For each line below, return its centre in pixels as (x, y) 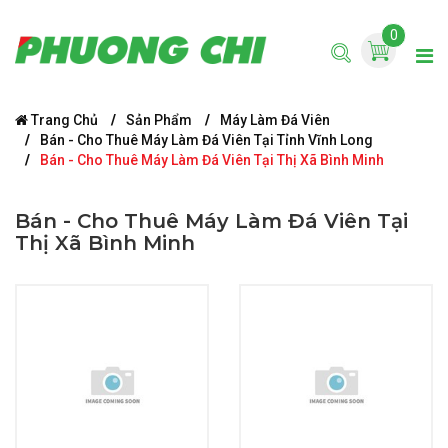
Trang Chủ (63, 120)
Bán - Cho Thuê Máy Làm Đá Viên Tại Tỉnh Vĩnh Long (206, 140)
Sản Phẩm (159, 120)
